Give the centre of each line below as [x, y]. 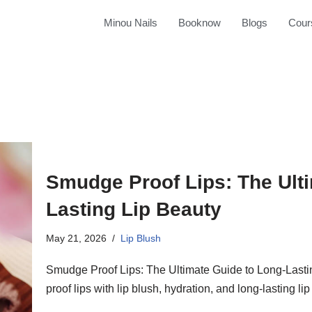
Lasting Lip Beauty [134, 209]
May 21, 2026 [76, 238]
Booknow [199, 23]
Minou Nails [130, 23]
